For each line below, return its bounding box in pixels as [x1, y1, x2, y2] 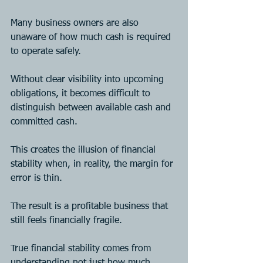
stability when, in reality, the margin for [11, 159, 176, 169]
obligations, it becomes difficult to [11, 89, 153, 99]
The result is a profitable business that [11, 201, 171, 211]
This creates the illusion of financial [11, 145, 159, 155]
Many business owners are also [11, 18, 141, 28]
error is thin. [11, 173, 62, 183]
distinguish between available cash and [11, 103, 174, 113]
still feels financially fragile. [11, 215, 122, 225]
